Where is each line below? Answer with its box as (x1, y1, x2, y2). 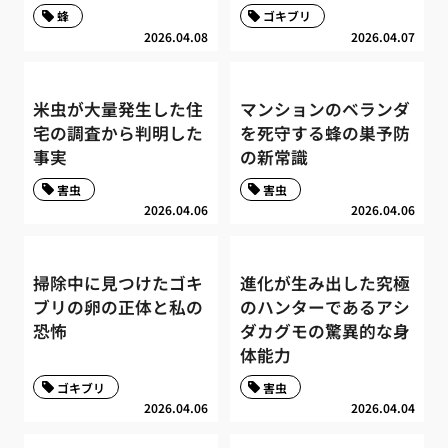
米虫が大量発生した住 (33, 97, 204, 122)
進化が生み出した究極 (239, 270, 410, 295)
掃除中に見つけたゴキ (33, 270, 204, 295)
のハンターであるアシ (239, 294, 410, 319)
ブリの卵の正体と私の (33, 294, 204, 319)
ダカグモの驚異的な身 (239, 318, 410, 343)
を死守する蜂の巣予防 (239, 121, 410, 146)
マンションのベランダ (239, 97, 410, 122)
